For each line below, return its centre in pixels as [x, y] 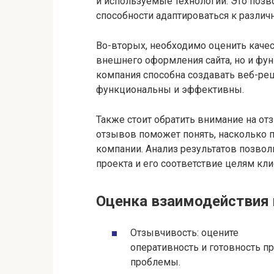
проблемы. [155, 262]
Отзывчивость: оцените [184, 233]
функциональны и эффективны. [170, 90]
